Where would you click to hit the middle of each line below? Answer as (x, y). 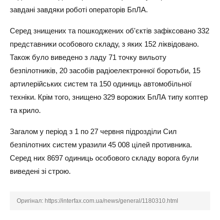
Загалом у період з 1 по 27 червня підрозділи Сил (93, 131)
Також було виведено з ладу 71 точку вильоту (88, 57)
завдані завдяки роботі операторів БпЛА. (79, 10)
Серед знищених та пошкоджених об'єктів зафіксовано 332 (110, 31)
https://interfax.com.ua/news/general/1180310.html (111, 201)
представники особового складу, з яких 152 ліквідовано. (104, 44)
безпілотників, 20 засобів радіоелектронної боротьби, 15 (105, 70)
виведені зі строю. (40, 171)
